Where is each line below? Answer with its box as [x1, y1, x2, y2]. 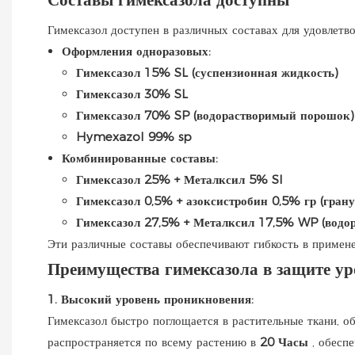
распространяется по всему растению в [48, 334, 260, 349]
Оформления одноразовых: [62, 43, 211, 59]
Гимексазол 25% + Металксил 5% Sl [76, 171, 283, 187]
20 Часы [260, 334, 312, 349]
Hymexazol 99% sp [76, 128, 192, 144]
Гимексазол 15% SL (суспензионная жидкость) [76, 64, 338, 80]
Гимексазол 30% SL [76, 86, 188, 101]
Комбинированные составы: [62, 150, 218, 166]
